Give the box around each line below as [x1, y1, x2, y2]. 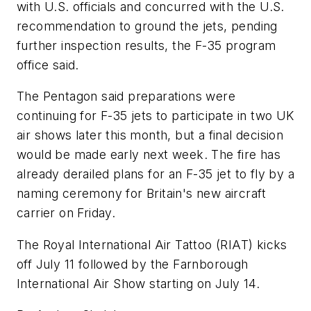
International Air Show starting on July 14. [17, 276, 260, 291]
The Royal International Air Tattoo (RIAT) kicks [17, 237, 287, 252]
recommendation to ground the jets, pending [17, 18, 278, 33]
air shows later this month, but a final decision [17, 128, 284, 143]
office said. [17, 57, 79, 72]
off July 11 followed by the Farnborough [17, 256, 249, 271]
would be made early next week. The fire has [17, 147, 281, 162]
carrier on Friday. [17, 205, 116, 221]
